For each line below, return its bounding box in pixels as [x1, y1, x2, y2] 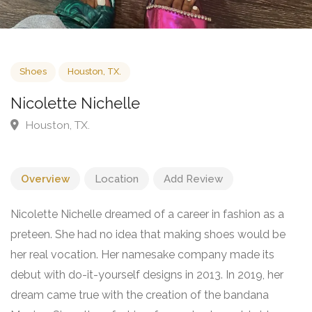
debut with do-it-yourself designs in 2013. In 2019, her [10, 267, 283, 281]
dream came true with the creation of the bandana [10, 288, 269, 302]
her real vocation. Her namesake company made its [10, 247, 274, 261]
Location [95, 172, 139, 185]
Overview [21, 172, 70, 185]
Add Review [164, 172, 223, 185]
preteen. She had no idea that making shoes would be [10, 227, 286, 241]
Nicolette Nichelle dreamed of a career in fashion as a [10, 207, 284, 221]
